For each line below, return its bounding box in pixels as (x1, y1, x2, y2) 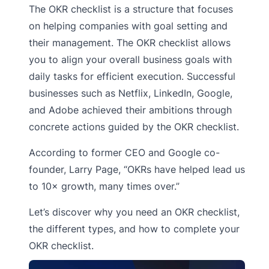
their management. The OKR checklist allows (29, 36, 231, 49)
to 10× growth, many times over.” (29, 180, 180, 192)
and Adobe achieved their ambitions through (29, 103, 232, 116)
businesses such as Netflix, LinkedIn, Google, (29, 86, 232, 99)
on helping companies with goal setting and (29, 19, 228, 32)
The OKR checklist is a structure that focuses (29, 2, 233, 15)
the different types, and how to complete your (29, 222, 240, 235)
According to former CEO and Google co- (29, 146, 220, 159)
